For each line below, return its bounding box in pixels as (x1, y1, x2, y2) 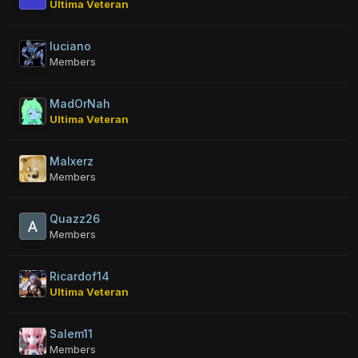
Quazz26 (50, 212, 100, 225)
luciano (50, 39, 91, 53)
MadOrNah (50, 97, 110, 110)
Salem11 (50, 327, 93, 340)
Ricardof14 (50, 269, 109, 283)
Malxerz (50, 154, 93, 168)
